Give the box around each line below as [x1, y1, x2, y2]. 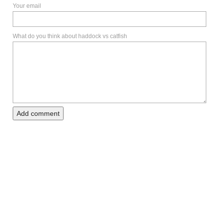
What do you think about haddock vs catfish [13, 33, 127, 40]
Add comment [17, 109, 60, 118]
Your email [13, 2, 41, 10]
